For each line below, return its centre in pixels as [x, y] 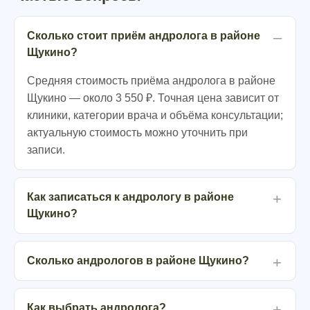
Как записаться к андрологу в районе [130, 197]
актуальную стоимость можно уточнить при [137, 133]
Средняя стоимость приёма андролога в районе [151, 81]
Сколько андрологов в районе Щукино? [138, 261]
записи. [46, 150]
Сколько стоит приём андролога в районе [144, 36]
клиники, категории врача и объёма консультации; [155, 115]
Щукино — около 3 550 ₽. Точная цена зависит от [153, 98]
